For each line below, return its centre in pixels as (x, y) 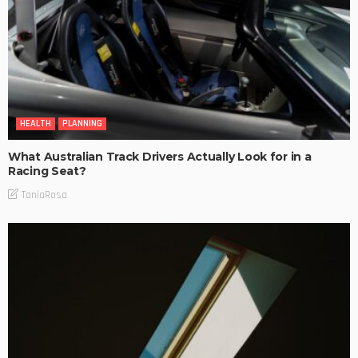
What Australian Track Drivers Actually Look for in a (160, 156)
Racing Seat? (47, 171)
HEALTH (36, 123)
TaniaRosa (44, 195)
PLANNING (82, 123)
